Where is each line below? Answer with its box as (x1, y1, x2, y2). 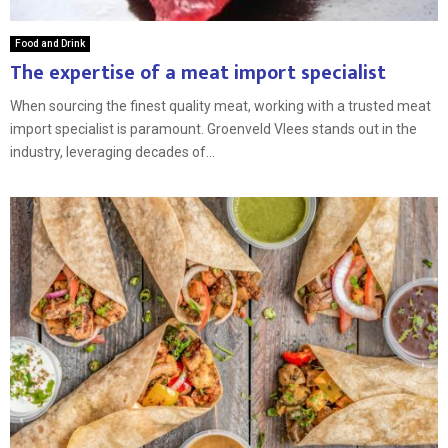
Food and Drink (15, 37, 85, 49)
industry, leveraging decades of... (10, 143, 215, 160)
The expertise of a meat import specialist (10, 55, 386, 90)
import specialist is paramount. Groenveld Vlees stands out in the (10, 120, 417, 137)
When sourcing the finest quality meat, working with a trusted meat (10, 97, 431, 114)
